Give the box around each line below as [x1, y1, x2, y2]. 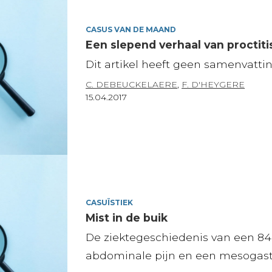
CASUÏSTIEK [86, 197, 134, 207]
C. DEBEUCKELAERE [86, 78, 178, 90]
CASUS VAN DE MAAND [86, 24, 177, 34]
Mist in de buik [86, 211, 168, 224]
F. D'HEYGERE [182, 78, 245, 90]
